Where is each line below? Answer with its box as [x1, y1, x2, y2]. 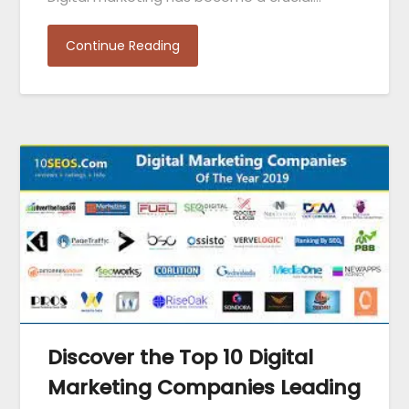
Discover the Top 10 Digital [47, 343, 314, 372]
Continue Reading [66, 36, 181, 55]
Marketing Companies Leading [47, 373, 362, 403]
